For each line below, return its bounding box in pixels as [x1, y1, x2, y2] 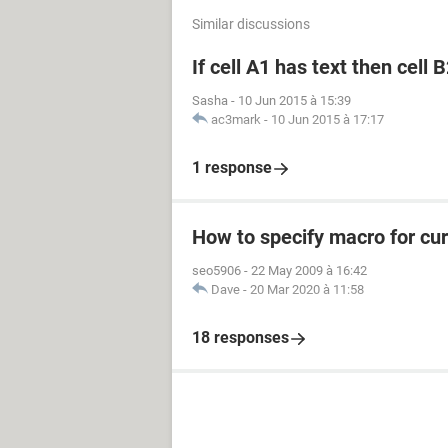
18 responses [192, 328, 289, 347]
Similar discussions [192, 16, 310, 32]
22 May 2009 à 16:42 [251, 263, 367, 278]
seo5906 [192, 263, 241, 278]
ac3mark [211, 112, 261, 127]
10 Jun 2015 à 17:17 [271, 112, 384, 127]
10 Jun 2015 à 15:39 [238, 93, 351, 108]
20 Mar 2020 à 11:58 [250, 282, 364, 297]
